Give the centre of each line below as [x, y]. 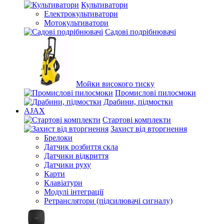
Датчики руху [67, 165]
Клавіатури [63, 183]
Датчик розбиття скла [81, 147]
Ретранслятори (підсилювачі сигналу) [108, 201]
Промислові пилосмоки [155, 93]
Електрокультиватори [81, 14]
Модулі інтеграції [74, 192]
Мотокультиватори [76, 23]
